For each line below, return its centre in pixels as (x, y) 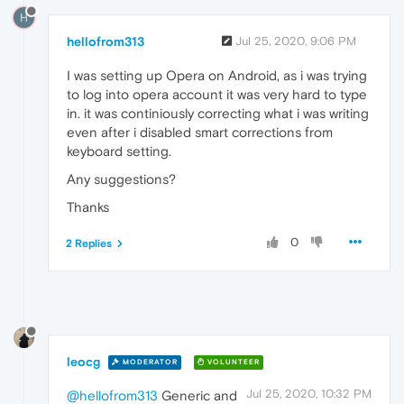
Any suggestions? (121, 179)
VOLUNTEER (232, 363)
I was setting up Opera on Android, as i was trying (217, 75)
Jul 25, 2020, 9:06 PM (296, 41)
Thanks (88, 207)
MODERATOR (149, 363)
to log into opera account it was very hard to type (217, 94)
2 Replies (89, 243)
